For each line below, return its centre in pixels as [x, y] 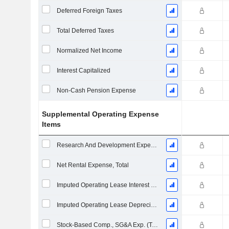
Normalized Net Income [89, 51]
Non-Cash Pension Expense [96, 90]
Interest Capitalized [83, 71]
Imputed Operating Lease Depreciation [154, 205]
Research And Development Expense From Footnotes [154, 145]
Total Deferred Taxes [85, 31]
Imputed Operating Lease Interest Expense [154, 185]
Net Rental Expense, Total [93, 165]
